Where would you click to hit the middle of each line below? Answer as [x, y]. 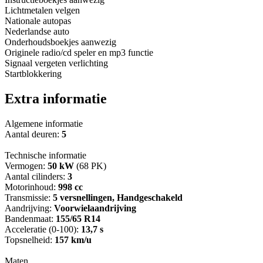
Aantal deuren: [33, 134]
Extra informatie [56, 99]
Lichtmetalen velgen [42, 11]
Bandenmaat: [30, 219]
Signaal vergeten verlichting [56, 63]
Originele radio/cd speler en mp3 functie [79, 53]
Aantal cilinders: [36, 177]
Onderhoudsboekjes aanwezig [60, 42]
